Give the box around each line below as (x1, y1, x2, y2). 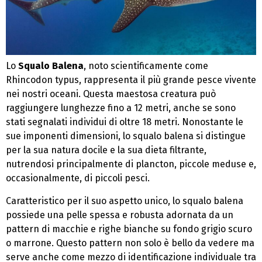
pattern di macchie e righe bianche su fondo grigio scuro (6, 223, 252, 235)
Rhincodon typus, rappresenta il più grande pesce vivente (6, 74, 256, 86)
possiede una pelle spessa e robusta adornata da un (6, 209, 233, 220)
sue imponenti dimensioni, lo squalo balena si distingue (6, 130, 246, 142)
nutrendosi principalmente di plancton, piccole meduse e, (6, 158, 256, 170)
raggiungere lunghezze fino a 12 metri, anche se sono (6, 102, 236, 114)
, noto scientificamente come (84, 60, 208, 72)
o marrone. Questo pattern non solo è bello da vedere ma (6, 237, 254, 249)
